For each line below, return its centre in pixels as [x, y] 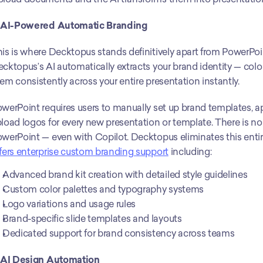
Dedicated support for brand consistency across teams [119, 233]
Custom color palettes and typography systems [103, 189]
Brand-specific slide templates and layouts [92, 218]
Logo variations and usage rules [69, 204]
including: [190, 151]
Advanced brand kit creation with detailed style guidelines [125, 174]
